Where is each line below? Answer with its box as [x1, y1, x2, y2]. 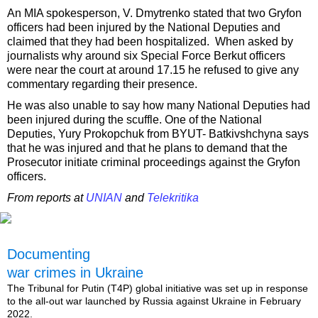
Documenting [7, 246, 90, 263]
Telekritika [147, 192, 199, 204]
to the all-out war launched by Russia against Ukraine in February [7, 295, 301, 307]
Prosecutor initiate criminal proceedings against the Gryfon [7, 156, 300, 169]
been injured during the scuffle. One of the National [7, 114, 262, 126]
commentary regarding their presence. [7, 78, 197, 91]
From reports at [7, 192, 86, 204]
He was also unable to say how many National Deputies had [7, 99, 310, 112]
